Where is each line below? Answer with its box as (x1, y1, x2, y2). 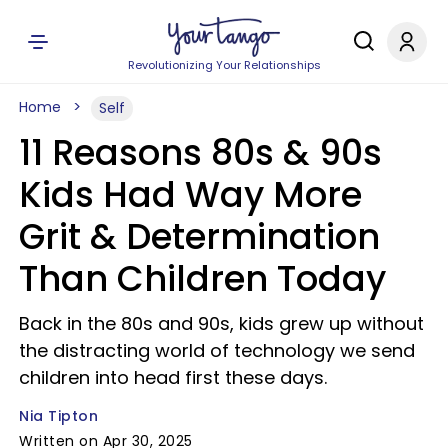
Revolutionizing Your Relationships (127, 57, 321, 73)
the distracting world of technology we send (19, 338, 415, 363)
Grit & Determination (19, 212, 380, 261)
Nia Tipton (19, 406, 98, 426)
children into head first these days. (19, 365, 327, 390)
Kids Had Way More (19, 170, 362, 219)
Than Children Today (19, 254, 386, 303)
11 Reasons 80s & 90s (19, 128, 382, 177)
